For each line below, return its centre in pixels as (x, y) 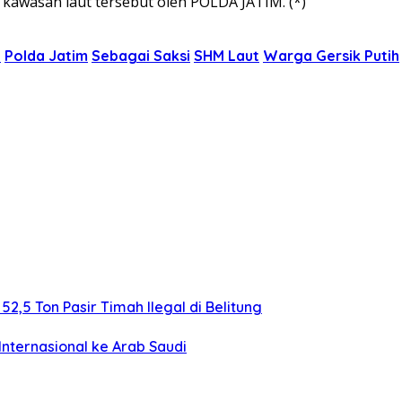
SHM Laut (227, 55)
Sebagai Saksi (141, 55)
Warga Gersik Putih (331, 55)
